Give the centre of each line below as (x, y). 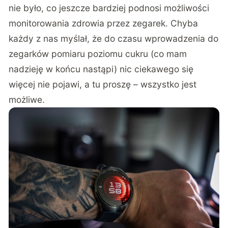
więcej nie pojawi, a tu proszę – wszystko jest (103, 84)
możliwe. (27, 99)
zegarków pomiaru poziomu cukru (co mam (98, 53)
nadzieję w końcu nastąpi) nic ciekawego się (101, 69)
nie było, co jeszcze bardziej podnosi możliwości (109, 8)
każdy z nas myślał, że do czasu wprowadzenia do (114, 38)
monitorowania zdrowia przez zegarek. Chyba (104, 23)
